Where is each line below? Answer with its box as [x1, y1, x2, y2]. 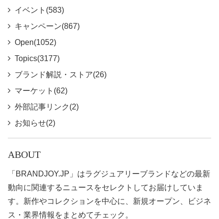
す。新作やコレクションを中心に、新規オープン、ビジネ [8, 197, 211, 206]
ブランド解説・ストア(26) [15, 70, 107, 79]
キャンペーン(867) [15, 22, 80, 31]
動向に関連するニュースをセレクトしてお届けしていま [8, 183, 203, 192]
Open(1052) [15, 38, 56, 47]
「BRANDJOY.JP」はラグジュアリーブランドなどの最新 [8, 170, 210, 178]
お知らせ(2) [15, 119, 55, 128]
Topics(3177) [15, 54, 60, 63]
